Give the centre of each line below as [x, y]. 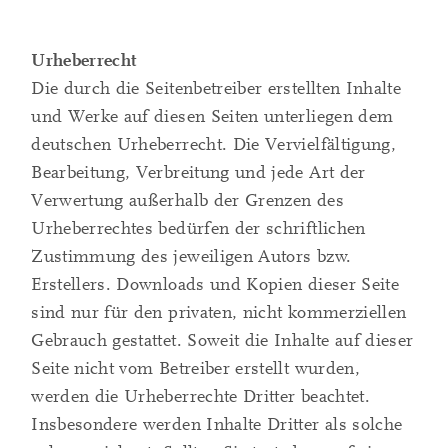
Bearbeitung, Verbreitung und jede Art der [198, 173]
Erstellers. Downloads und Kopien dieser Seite [215, 285]
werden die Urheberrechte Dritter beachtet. [200, 397]
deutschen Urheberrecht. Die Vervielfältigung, [214, 145]
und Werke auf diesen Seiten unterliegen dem [212, 117]
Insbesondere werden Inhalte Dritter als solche [217, 425]
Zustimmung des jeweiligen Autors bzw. [191, 257]
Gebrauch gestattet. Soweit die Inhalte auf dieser [222, 341]
